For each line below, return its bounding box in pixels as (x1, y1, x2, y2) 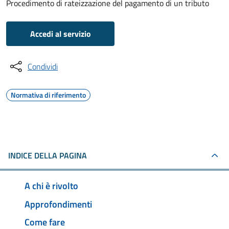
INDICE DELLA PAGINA (8, 149, 87, 162)
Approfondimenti (25, 197, 92, 211)
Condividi (28, 60, 58, 73)
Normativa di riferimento (11, 89, 86, 100)
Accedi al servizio (30, 28, 91, 40)
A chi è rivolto (25, 178, 78, 193)
